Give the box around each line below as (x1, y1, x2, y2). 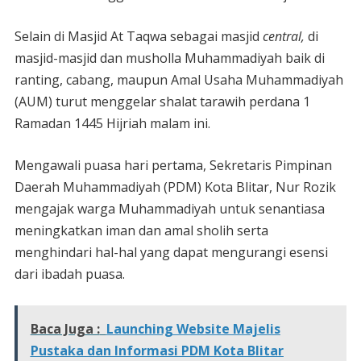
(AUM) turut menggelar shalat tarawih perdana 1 (14, 93, 310, 111)
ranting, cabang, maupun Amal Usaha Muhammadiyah (14, 71, 343, 89)
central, (262, 27, 308, 46)
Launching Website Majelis (106, 320, 280, 338)
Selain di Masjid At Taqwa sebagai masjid (14, 27, 263, 46)
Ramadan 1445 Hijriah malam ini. (14, 114, 210, 133)
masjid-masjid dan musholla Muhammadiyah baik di (14, 49, 325, 68)
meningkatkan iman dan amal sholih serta (14, 222, 268, 240)
